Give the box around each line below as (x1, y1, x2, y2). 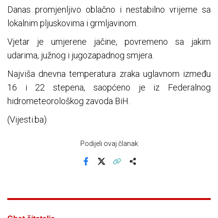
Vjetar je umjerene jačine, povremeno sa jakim (7, 36, 211, 47)
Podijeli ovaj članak (80, 140, 138, 148)
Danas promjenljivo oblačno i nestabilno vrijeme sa (7, 4, 211, 15)
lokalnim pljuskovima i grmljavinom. (7, 18, 138, 29)
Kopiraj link (116, 164, 148, 172)
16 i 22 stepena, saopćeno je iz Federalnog (7, 82, 211, 93)
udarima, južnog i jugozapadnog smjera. (7, 50, 154, 61)
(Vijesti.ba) (7, 114, 47, 125)
